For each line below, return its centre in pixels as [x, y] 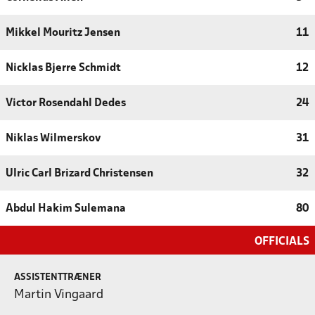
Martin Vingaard [59, 295]
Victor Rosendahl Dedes [66, 103]
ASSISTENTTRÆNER [58, 277]
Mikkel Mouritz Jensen [63, 33]
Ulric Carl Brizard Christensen [79, 173]
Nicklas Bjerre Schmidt [63, 68]
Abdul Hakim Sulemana [66, 208]
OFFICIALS [282, 241]
